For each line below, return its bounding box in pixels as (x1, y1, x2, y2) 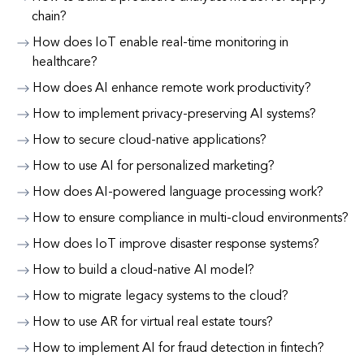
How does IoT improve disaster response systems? (32, 238, 319, 251)
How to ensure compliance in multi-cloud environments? (32, 212, 349, 225)
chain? (31, 11, 67, 24)
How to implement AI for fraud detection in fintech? (32, 342, 324, 355)
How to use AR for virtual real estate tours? (32, 316, 273, 329)
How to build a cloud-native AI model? (32, 264, 254, 277)
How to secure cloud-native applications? (32, 134, 266, 147)
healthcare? (32, 56, 97, 69)
